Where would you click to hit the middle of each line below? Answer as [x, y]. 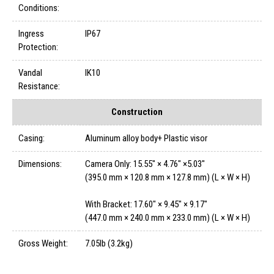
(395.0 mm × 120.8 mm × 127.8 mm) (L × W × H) [168, 178]
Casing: [31, 139]
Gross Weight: [43, 244]
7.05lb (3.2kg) [109, 244]
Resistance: [39, 87]
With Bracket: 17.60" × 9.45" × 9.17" [146, 205]
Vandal [30, 73]
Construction [137, 112]
